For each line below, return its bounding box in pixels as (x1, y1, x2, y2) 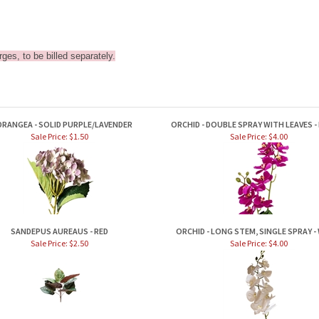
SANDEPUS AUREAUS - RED (11, 226, 108, 236)
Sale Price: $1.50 (31, 131, 88, 142)
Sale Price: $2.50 (31, 238, 88, 249)
